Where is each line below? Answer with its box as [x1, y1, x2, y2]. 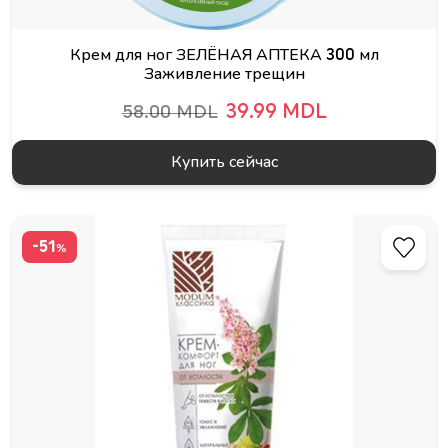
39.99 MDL [225, 102, 327, 122]
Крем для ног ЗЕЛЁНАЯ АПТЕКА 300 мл [69, 47, 379, 63]
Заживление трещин [143, 66, 305, 82]
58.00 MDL [121, 103, 218, 121]
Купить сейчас [170, 154, 278, 170]
